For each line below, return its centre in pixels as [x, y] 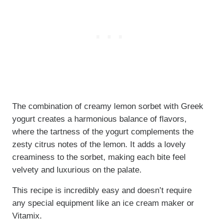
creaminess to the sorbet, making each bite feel [99, 157]
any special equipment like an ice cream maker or [103, 203]
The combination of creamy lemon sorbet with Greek [108, 107]
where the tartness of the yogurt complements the [103, 132]
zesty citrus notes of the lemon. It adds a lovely [99, 145]
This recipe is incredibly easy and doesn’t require [102, 191]
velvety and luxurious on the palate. [77, 170]
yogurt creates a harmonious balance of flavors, [99, 119]
